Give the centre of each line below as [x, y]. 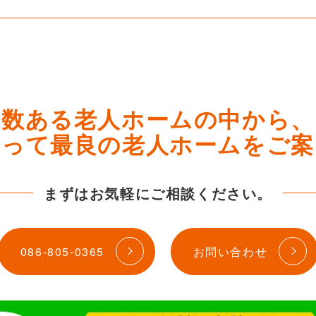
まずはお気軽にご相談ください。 [158, 193]
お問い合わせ [230, 251]
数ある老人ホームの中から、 [158, 118]
